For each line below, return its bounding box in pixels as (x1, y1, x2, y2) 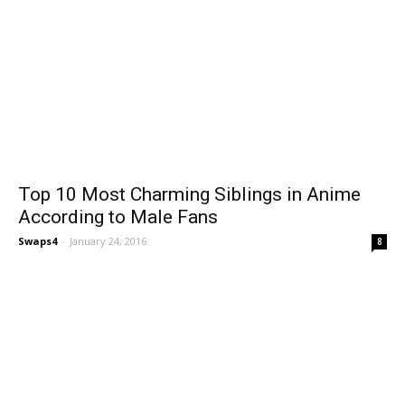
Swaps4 (18, 234, 57, 249)
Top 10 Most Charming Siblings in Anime (18, 184, 361, 206)
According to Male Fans (18, 206, 218, 229)
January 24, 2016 (70, 234, 146, 249)
